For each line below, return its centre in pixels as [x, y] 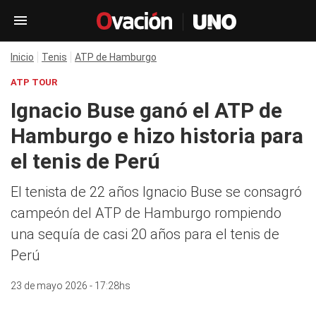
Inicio [22, 57]
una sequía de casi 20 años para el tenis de [145, 234]
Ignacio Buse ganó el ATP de [146, 110]
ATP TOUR [34, 82]
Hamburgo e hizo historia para [157, 136]
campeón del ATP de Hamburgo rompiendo [146, 213]
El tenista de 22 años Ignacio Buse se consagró [156, 192]
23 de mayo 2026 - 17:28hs [71, 286]
